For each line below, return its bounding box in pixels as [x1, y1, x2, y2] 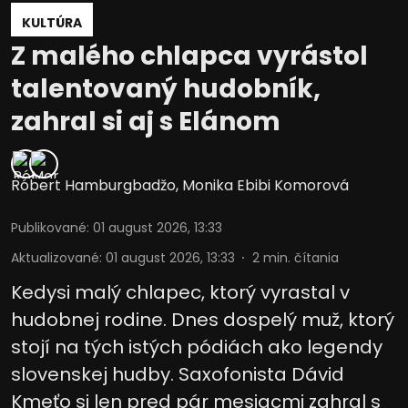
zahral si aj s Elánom [11, 104, 280, 140]
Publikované [11, 219, 87, 238]
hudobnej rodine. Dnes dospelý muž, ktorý [11, 307, 394, 333]
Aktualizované [11, 249, 99, 268]
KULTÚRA [22, 14, 82, 33]
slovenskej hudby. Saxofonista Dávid [11, 362, 344, 388]
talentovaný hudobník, [11, 71, 321, 107]
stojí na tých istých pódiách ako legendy [11, 334, 382, 361]
